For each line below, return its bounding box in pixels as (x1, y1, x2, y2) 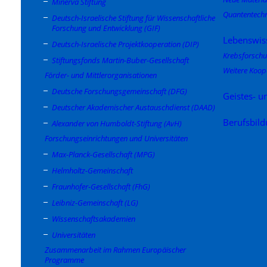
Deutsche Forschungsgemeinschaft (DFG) (52, 85, 187, 97)
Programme (45, 254, 84, 265)
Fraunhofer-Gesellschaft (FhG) (52, 181, 150, 192)
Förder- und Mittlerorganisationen (45, 69, 157, 80)
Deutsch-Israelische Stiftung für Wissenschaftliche (52, 12, 215, 23)
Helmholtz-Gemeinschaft (52, 164, 133, 176)
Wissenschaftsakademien (52, 213, 135, 224)
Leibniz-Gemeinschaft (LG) (52, 197, 138, 208)
